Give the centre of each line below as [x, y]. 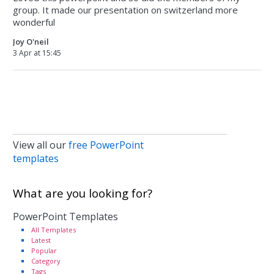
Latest [41, 240]
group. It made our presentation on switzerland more [125, 10]
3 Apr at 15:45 [37, 53]
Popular [44, 250]
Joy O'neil [31, 42]
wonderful [34, 22]
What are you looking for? [83, 193]
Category [46, 261]
